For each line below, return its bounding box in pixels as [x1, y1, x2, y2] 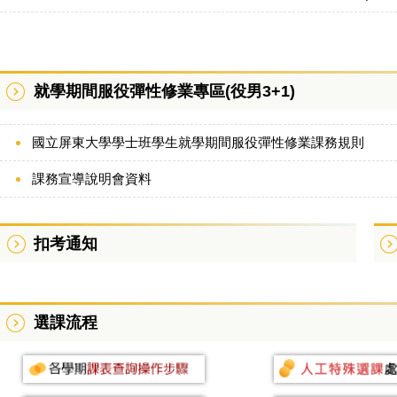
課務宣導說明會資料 [32, 170, 152, 186]
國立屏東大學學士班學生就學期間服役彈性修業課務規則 [32, 134, 364, 150]
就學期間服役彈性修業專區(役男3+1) [34, 82, 295, 100]
